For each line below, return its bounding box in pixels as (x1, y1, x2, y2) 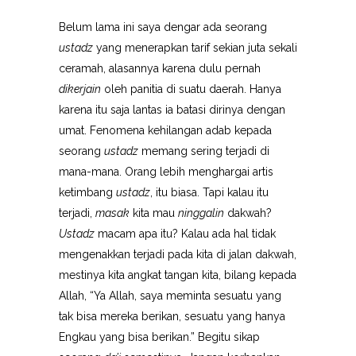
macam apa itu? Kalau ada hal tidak (95, 227, 276, 240)
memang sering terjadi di (138, 145, 269, 157)
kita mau (130, 207, 178, 219)
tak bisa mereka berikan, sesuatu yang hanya (59, 310, 285, 323)
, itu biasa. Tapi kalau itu (150, 186, 269, 199)
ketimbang (59, 186, 116, 199)
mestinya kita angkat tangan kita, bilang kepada (59, 269, 296, 281)
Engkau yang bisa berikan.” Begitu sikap (59, 331, 260, 343)
